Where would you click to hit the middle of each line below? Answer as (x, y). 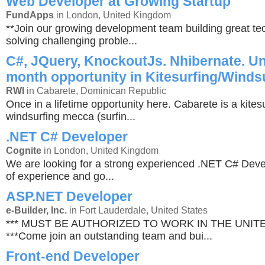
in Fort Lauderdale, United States (137, 210)
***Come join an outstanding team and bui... (109, 236)
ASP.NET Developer (69, 196)
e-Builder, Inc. (36, 210)
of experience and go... (60, 176)
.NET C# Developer (67, 137)
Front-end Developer (73, 256)
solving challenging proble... (72, 41)
